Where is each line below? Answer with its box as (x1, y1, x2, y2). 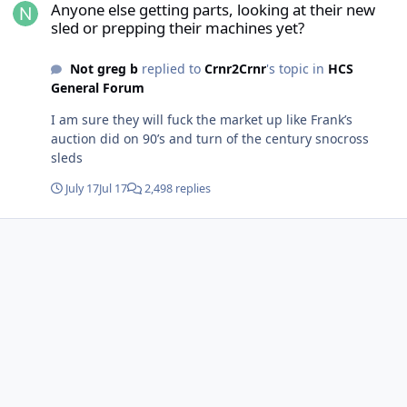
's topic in (265, 60, 328, 78)
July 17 (65, 181, 99, 197)
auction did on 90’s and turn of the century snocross (51, 130, 369, 148)
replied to (137, 60, 204, 78)
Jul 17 (99, 181, 127, 197)
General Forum (51, 79, 144, 97)
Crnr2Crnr (203, 60, 266, 78)
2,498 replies (142, 181, 211, 197)
